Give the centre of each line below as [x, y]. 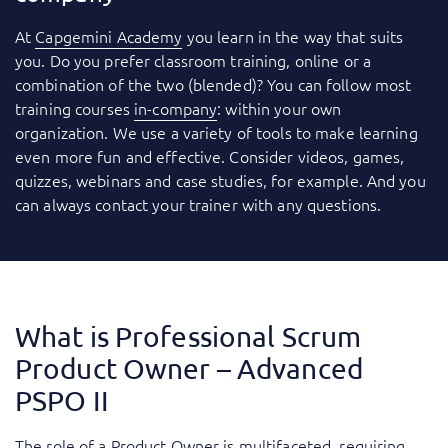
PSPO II [62, 401]
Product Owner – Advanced [189, 369]
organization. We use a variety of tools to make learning [216, 132]
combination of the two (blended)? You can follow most [213, 84]
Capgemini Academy [109, 36]
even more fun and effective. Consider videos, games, [210, 156]
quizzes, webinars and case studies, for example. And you [220, 180]
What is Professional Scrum [188, 337]
